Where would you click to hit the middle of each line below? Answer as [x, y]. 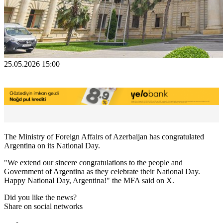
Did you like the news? [40, 197]
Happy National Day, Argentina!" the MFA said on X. [89, 180]
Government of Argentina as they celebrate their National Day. [102, 171]
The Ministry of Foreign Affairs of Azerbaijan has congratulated [104, 136]
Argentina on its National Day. [52, 145]
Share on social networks [43, 206]
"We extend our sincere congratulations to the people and [93, 162]
